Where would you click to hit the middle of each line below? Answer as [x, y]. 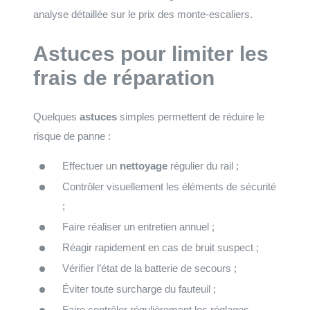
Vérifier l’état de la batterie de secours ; [149, 268]
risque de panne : [72, 136]
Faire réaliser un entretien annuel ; [138, 226]
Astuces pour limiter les [151, 53]
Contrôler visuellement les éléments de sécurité [169, 186]
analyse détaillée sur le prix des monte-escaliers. [143, 14]
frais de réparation [124, 77]
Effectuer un [91, 165]
